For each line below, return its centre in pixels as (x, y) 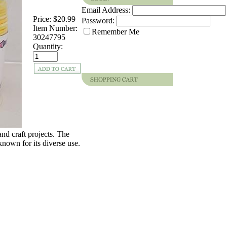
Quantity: (48, 46)
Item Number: (55, 28)
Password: (98, 21)
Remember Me (116, 32)
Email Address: (106, 10)
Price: (42, 19)
